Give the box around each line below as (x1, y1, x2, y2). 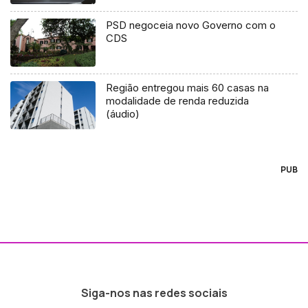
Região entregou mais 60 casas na (106, 80, 269, 94)
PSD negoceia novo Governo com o (106, 18, 276, 32)
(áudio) (106, 107, 140, 120)
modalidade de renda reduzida (106, 93, 250, 107)
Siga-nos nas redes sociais (80, 285, 228, 300)
